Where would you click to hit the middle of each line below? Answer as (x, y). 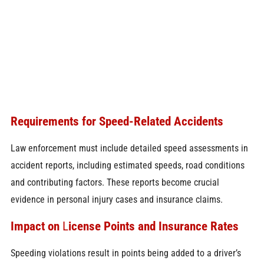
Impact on (35, 226)
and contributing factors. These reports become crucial (115, 182)
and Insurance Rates (187, 226)
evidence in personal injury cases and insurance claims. (116, 199)
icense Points (101, 226)
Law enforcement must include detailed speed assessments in (129, 148)
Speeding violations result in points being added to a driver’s (126, 253)
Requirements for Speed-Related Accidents (117, 121)
